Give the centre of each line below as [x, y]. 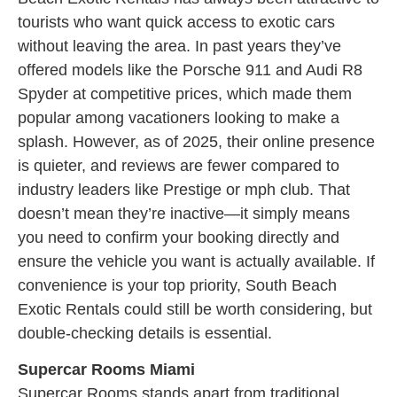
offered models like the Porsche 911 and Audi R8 [190, 70]
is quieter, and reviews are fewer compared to [179, 166]
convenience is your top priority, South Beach [177, 286]
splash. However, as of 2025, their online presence [196, 142]
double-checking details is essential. [145, 334]
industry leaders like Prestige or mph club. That [184, 190]
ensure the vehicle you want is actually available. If [196, 262]
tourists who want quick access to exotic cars [176, 23]
